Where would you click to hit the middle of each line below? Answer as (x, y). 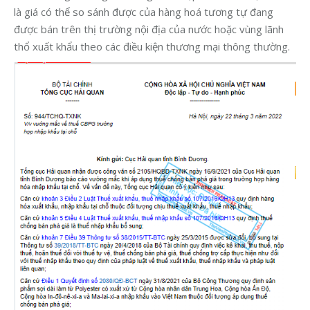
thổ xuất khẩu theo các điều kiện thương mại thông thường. (152, 47)
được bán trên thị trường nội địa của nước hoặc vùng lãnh (149, 29)
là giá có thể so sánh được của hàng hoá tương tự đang (144, 12)
